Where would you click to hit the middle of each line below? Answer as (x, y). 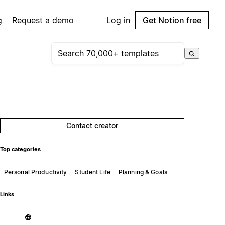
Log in (118, 20)
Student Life (93, 172)
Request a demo (43, 20)
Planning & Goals (143, 172)
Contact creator (92, 125)
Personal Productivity (35, 172)
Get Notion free (172, 20)
